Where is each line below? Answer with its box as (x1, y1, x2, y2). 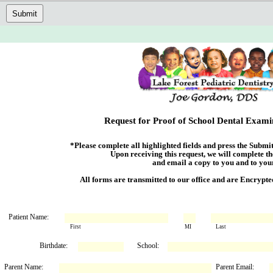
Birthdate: (40, 241, 68, 250)
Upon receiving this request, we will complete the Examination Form (86, 149, 110, 158)
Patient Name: (9, 213, 49, 221)
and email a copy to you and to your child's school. (105, 158, 152, 167)
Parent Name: (4, 263, 43, 271)
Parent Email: (216, 263, 254, 271)
